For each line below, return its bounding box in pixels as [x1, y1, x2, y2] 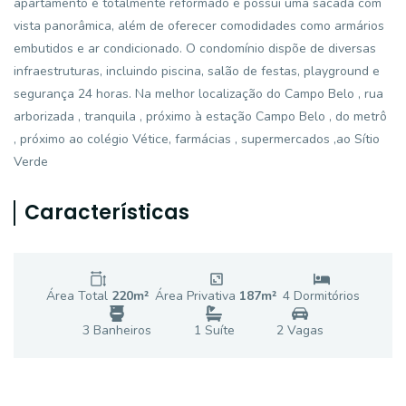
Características [24, 198, 189, 227]
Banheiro [90, 322, 146, 339]
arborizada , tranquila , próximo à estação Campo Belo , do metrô [14, 108, 387, 125]
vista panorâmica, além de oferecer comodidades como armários [14, 17, 384, 34]
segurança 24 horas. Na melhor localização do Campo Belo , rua [14, 85, 383, 102]
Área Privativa [155, 287, 239, 304]
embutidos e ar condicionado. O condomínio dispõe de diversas [14, 40, 376, 57]
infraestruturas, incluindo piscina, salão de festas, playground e [14, 63, 380, 80]
